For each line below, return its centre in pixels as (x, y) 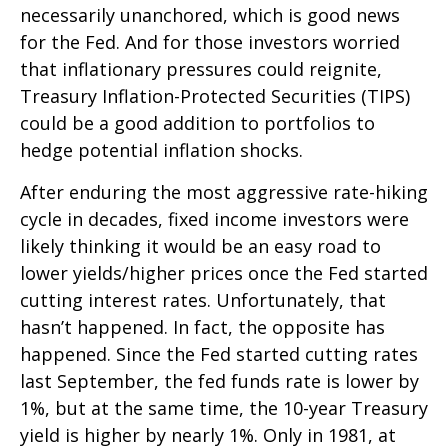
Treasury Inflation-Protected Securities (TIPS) (215, 96)
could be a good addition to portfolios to (197, 123)
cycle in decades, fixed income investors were (214, 219)
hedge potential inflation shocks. (161, 150)
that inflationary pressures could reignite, (201, 69)
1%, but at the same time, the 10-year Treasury (224, 408)
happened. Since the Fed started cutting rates (219, 354)
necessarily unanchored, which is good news (210, 15)
